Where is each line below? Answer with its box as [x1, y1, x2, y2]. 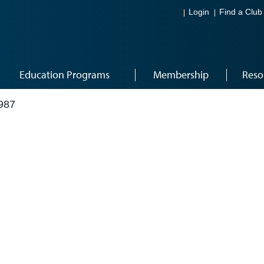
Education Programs [19, 68, 110, 81]
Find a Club [219, 8, 262, 17]
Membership [153, 68, 209, 81]
